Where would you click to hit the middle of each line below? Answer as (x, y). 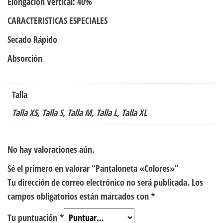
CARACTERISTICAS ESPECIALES (57, 20)
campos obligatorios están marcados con (79, 196)
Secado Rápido (32, 39)
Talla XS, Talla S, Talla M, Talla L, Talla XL (79, 112)
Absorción (25, 58)
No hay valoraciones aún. (51, 149)
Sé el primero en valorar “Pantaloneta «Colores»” (93, 168)
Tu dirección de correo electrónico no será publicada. (99, 182)
